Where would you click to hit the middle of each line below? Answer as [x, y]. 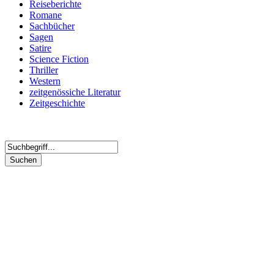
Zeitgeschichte [57, 103]
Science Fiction [59, 59]
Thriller [44, 70]
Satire [40, 48]
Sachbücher [52, 26]
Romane [46, 15]
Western [45, 81]
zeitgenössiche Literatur [75, 92]
